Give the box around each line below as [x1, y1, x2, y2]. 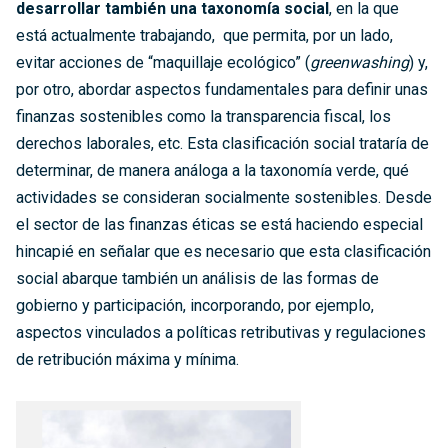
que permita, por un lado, [223, 26, 393, 46]
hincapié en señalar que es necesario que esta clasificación [16, 242, 431, 262]
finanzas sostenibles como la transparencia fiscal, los [16, 107, 391, 127]
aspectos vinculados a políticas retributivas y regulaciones [16, 323, 426, 343]
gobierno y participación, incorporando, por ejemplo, [16, 296, 374, 316]
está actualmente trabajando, [16, 26, 215, 46]
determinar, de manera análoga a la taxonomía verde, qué [16, 161, 409, 181]
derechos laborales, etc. [16, 134, 187, 154]
